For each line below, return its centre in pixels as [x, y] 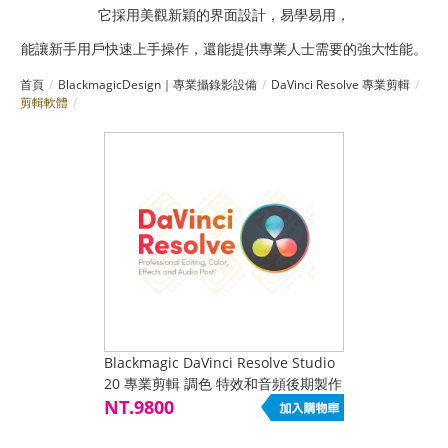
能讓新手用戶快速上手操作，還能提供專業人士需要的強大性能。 [224, 49]
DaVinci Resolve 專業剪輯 [340, 84]
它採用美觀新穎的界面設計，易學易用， [224, 15]
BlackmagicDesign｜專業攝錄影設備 [157, 84]
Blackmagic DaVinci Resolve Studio [219, 362]
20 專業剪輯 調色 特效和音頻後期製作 [223, 383]
